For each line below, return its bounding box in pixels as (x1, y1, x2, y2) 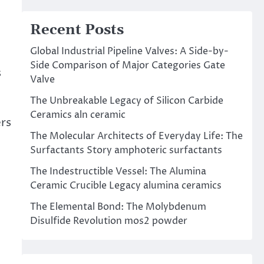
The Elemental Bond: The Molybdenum (29, 200, 206, 213)
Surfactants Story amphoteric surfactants (29, 144, 222, 157)
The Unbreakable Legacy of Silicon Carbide (29, 94, 223, 107)
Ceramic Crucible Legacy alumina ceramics (29, 179, 222, 192)
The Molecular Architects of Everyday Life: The (29, 130, 243, 143)
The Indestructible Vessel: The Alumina (29, 165, 206, 178)
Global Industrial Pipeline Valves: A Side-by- (29, 45, 229, 58)
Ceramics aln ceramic (29, 108, 126, 121)
